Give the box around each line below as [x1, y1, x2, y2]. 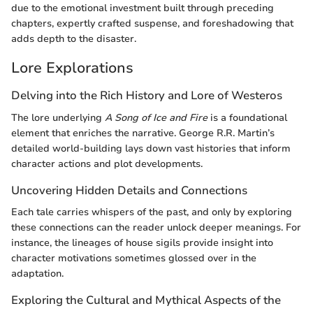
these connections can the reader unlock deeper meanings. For [11, 220, 301, 234]
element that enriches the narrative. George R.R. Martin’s [11, 126, 275, 140]
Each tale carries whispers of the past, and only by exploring [11, 205, 292, 219]
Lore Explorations [11, 57, 133, 78]
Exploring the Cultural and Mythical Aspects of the [11, 291, 281, 308]
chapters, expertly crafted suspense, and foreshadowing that [11, 16, 293, 30]
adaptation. [11, 266, 64, 280]
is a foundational [208, 110, 287, 124]
